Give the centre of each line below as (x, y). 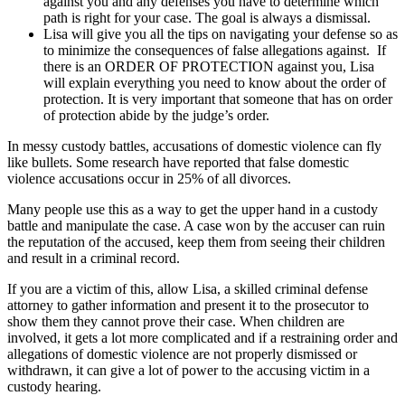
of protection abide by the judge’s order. (156, 115)
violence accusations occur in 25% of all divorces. (149, 178)
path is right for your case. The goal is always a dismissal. (207, 17)
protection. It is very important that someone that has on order (218, 99)
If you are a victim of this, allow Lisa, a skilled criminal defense (188, 288)
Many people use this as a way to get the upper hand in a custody (193, 209)
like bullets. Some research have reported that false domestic (178, 162)
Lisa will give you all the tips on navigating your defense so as (221, 33)
